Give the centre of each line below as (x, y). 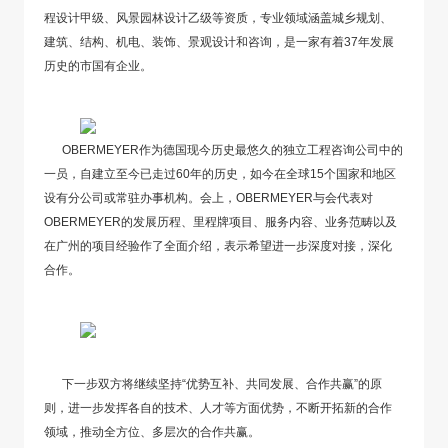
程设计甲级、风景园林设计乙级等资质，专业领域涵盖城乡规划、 (218, 17)
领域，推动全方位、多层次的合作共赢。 (152, 431)
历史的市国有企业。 (98, 65)
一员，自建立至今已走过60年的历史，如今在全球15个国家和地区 (220, 173)
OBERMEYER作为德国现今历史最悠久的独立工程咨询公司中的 (224, 149)
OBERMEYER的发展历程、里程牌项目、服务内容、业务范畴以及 (221, 221)
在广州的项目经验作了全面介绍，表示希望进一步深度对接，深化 (218, 245)
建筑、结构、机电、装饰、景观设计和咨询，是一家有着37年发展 (219, 41)
